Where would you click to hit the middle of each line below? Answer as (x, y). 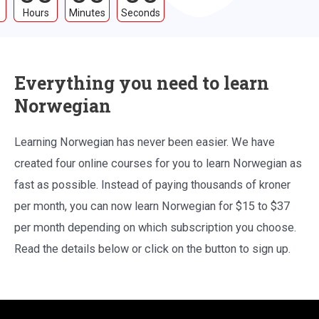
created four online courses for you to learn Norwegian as (158, 163)
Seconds (141, 12)
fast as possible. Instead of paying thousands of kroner (152, 184)
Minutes (88, 12)
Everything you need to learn (142, 83)
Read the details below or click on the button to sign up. (152, 249)
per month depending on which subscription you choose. (155, 227)
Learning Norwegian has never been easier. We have (145, 142)
